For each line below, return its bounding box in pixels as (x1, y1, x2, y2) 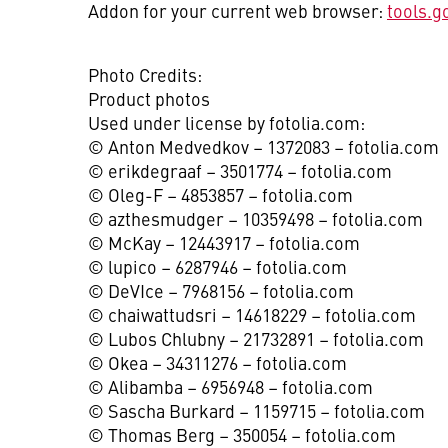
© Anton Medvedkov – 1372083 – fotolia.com (88, 134, 439, 159)
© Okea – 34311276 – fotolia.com (88, 350, 347, 375)
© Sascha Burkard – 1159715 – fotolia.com (88, 398, 425, 423)
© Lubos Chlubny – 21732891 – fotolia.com (88, 326, 424, 351)
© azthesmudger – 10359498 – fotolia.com (88, 206, 423, 231)
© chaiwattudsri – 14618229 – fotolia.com (88, 302, 416, 327)
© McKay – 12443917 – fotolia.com (88, 230, 360, 255)
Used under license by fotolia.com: (88, 110, 365, 135)
